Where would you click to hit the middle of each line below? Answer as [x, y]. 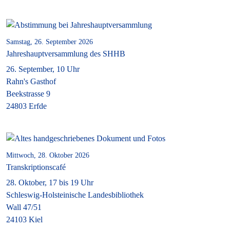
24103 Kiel [24, 219]
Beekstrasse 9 [28, 93]
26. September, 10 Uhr [43, 69]
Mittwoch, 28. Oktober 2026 [48, 155]
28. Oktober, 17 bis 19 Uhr [50, 182]
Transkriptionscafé [36, 167]
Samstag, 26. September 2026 [50, 42]
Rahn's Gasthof [31, 81]
